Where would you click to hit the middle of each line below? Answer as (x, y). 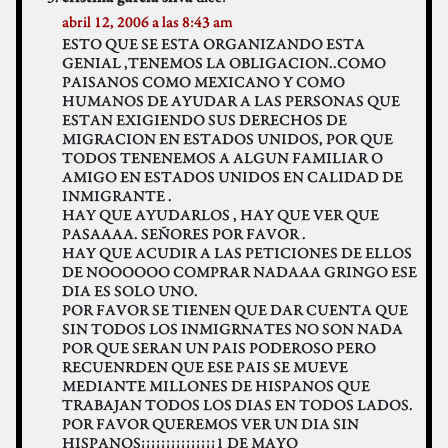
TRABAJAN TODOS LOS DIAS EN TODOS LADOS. (237, 405)
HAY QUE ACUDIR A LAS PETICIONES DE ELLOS (237, 253)
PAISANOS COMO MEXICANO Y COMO (203, 82)
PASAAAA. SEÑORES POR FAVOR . (184, 234)
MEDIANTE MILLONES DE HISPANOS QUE (216, 386)
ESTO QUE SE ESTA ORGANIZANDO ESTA (213, 44)
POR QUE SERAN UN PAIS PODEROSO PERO (219, 348)
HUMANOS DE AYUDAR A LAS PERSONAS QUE (231, 101)
